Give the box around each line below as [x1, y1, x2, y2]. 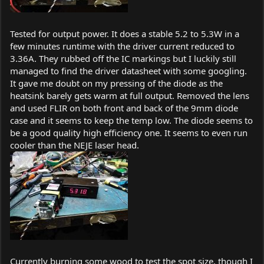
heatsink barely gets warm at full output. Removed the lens [10, 89, 249, 101]
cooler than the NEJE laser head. [10, 138, 139, 151]
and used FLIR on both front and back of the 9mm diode [10, 101, 238, 114]
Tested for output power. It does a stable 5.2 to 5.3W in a [10, 27, 239, 39]
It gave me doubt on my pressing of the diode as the [10, 77, 223, 89]
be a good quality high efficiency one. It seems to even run [10, 126, 247, 138]
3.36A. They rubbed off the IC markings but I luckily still [10, 52, 236, 64]
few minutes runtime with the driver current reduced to [10, 39, 235, 52]
